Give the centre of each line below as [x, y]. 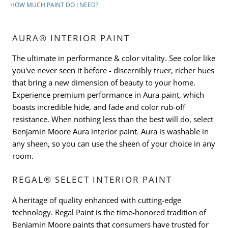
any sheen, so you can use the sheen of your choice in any [114, 144]
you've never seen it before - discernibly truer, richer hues [113, 70]
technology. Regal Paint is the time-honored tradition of [109, 212]
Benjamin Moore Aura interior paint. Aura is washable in [110, 132]
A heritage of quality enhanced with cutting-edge [97, 200]
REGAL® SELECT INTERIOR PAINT [92, 180]
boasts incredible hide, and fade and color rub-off [99, 107]
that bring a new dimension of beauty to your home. [104, 83]
